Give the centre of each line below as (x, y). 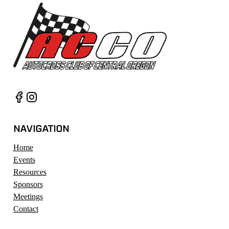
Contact (26, 209)
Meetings (28, 197)
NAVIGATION (41, 129)
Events (24, 160)
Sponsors (28, 185)
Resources (30, 173)
